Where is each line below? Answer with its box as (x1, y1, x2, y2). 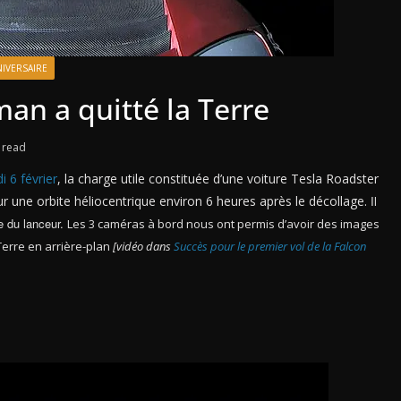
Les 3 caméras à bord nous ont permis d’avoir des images (67, 216, 380, 232)
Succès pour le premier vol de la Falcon (174, 238, 366, 254)
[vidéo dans (113, 238, 174, 254)
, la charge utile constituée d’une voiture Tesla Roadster (57, 170, 379, 187)
